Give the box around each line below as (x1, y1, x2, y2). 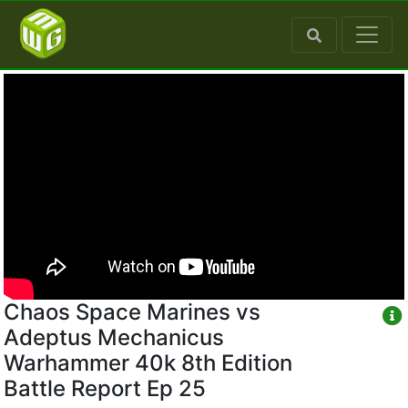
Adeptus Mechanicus (4, 323, 224, 351)
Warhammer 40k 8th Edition (4, 349, 292, 376)
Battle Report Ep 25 (4, 374, 206, 402)
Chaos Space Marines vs (4, 298, 260, 325)
